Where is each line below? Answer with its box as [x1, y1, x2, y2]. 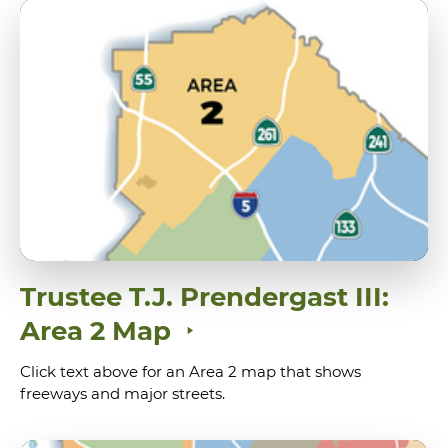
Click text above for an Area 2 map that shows [20, 361, 361, 381]
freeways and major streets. [20, 383, 225, 403]
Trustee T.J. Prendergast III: [20, 280, 389, 313]
